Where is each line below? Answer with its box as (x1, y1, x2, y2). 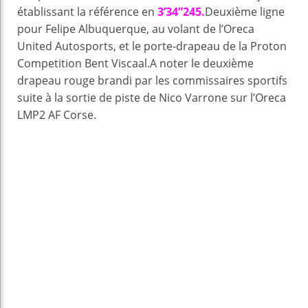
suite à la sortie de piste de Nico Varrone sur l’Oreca (17, 90, 286, 106)
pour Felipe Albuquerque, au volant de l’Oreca (17, 21, 254, 37)
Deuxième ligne (205, 4, 285, 20)
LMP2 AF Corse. (17, 107, 96, 123)
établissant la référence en (17, 4, 157, 20)
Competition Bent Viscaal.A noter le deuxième (17, 56, 254, 71)
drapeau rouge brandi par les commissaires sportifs (17, 73, 287, 89)
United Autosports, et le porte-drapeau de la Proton (17, 38, 287, 54)
